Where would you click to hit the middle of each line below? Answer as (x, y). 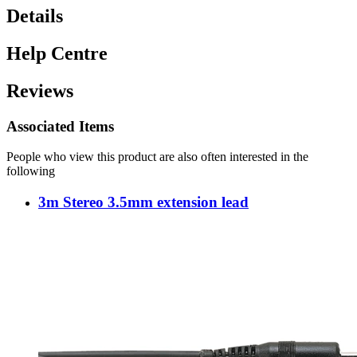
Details (35, 16)
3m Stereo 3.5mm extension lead (143, 202)
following (31, 171)
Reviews (40, 90)
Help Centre (57, 53)
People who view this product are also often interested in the (157, 157)
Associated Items (60, 126)
